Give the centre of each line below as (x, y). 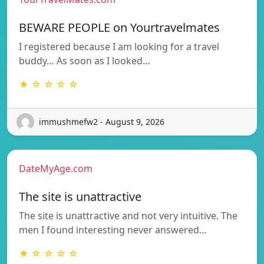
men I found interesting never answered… (113, 230)
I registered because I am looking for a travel (119, 46)
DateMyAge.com (56, 168)
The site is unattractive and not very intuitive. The (128, 215)
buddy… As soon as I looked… (85, 60)
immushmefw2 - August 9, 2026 (102, 122)
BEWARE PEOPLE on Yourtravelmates (119, 27)
